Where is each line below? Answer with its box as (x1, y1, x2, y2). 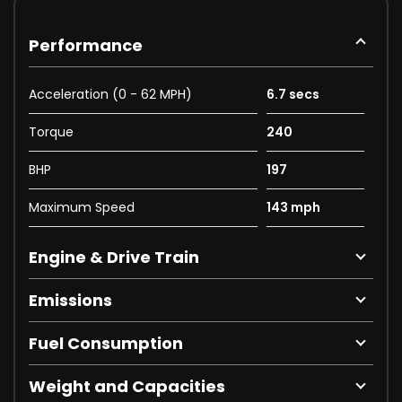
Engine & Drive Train (29, 245, 199, 268)
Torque (29, 122, 74, 141)
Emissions (29, 288, 112, 311)
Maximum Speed (29, 197, 135, 216)
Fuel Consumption (29, 331, 183, 354)
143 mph (266, 197, 320, 216)
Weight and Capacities (29, 374, 225, 398)
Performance (29, 33, 143, 57)
